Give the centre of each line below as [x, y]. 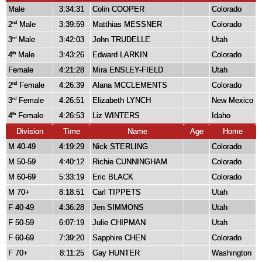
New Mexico [232, 101]
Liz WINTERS [116, 116]
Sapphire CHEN [119, 238]
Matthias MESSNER [127, 25]
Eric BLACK [113, 177]
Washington [232, 253]
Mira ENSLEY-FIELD [128, 70]
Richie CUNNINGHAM [130, 162]
